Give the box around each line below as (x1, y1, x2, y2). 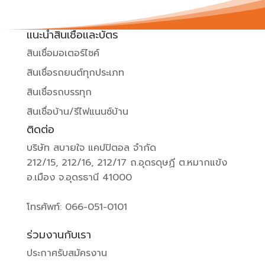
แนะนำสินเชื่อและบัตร (26, 27, 118, 44)
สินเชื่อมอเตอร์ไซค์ (26, 46, 99, 61)
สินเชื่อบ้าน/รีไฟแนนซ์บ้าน (26, 105, 128, 119)
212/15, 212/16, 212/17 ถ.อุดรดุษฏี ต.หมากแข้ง (26, 156, 227, 170)
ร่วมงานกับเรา (26, 227, 91, 244)
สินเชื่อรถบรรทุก (26, 85, 92, 100)
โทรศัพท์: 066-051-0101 (26, 200, 127, 215)
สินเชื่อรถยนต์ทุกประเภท (26, 66, 124, 80)
